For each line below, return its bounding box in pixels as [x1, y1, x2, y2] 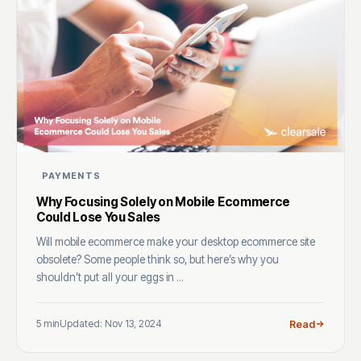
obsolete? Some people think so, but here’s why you [36, 252, 279, 266]
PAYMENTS [42, 169, 101, 181]
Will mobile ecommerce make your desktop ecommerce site [36, 234, 315, 248]
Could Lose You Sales [36, 209, 160, 225]
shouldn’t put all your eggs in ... [36, 270, 184, 284]
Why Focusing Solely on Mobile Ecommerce [36, 193, 291, 210]
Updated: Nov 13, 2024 [60, 317, 162, 330]
